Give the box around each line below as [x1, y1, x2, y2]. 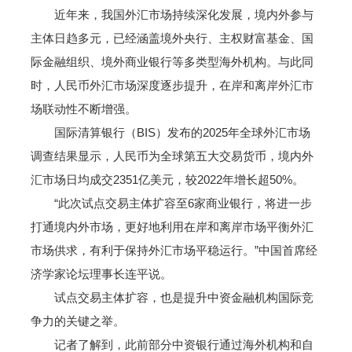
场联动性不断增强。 [30, 102, 137, 115]
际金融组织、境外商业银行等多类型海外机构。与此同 [30, 55, 313, 68]
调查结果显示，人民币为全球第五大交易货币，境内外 [30, 149, 313, 163]
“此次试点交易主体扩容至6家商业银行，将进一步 [30, 196, 312, 210]
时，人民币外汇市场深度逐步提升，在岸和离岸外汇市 [30, 79, 313, 92]
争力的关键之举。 [30, 314, 125, 328]
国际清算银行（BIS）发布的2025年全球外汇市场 [30, 126, 310, 139]
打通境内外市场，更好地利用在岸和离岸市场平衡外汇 [30, 220, 313, 233]
